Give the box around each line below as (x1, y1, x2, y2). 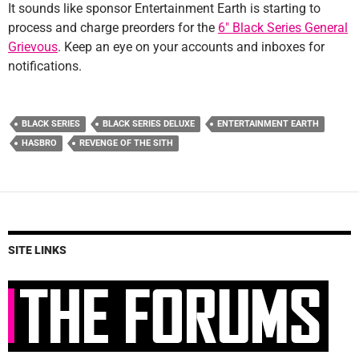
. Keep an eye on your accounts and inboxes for (58, 39, 325, 55)
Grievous (8, 39, 58, 55)
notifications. (8, 58, 82, 75)
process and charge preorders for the (8, 20, 218, 36)
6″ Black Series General (218, 20, 348, 36)
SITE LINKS (8, 244, 67, 257)
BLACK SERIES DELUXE (103, 119, 195, 130)
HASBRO (22, 138, 57, 149)
